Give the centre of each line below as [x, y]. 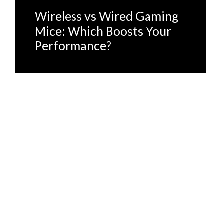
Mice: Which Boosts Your [103, 30]
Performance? [73, 45]
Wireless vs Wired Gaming [107, 16]
